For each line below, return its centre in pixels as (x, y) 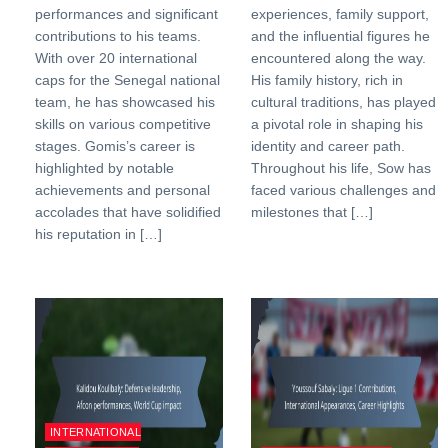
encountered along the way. (338, 58)
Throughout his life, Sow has (340, 168)
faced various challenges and (343, 190)
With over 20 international (116, 58)
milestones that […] (311, 212)
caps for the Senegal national (127, 80)
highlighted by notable (104, 168)
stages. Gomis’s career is (115, 146)
